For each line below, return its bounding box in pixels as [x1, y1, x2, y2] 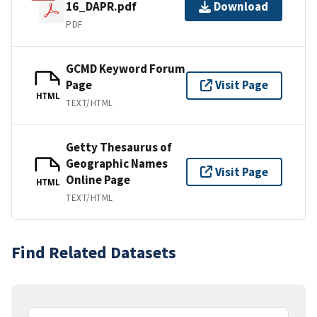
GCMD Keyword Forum [66, 60, 185, 76]
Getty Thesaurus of [66, 139, 172, 155]
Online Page [66, 171, 130, 188]
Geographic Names [66, 155, 168, 171]
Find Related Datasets [11, 241, 176, 263]
